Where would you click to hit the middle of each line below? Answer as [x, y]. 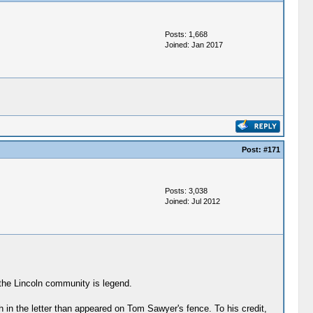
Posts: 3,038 [186, 191]
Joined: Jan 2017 [194, 45]
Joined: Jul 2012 [192, 201]
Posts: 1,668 [186, 34]
